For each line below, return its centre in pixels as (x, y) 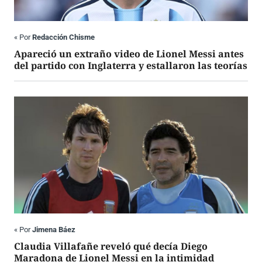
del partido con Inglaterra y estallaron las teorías (131, 66)
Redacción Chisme (63, 37)
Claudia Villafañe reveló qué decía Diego (111, 247)
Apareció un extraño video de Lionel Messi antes (129, 54)
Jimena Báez (54, 230)
